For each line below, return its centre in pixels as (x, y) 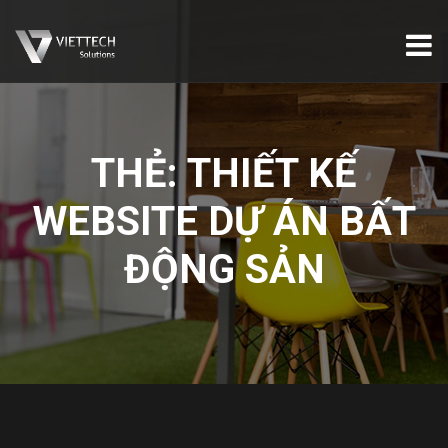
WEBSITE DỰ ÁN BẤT (224, 221)
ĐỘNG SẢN (224, 269)
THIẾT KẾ (272, 173)
